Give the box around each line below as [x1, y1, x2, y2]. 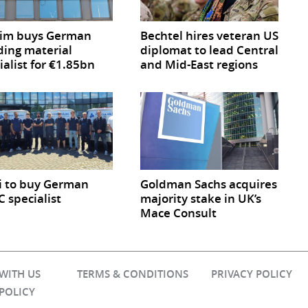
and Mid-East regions [140, 56, 258, 73]
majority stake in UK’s [140, 190, 262, 207]
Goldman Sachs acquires [140, 176, 278, 192]
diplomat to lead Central [140, 42, 279, 58]
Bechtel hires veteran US [140, 27, 279, 44]
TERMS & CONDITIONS [76, 267, 188, 282]
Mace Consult [140, 205, 217, 221]
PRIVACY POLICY [211, 267, 293, 282]
